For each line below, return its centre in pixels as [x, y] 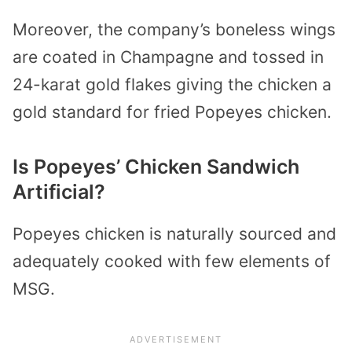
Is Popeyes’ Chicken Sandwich [156, 166]
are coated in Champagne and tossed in [168, 57]
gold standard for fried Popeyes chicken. [172, 112]
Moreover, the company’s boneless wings [174, 29]
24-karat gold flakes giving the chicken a [172, 84]
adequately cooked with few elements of [172, 261]
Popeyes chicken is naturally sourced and [174, 233]
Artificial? [59, 191]
